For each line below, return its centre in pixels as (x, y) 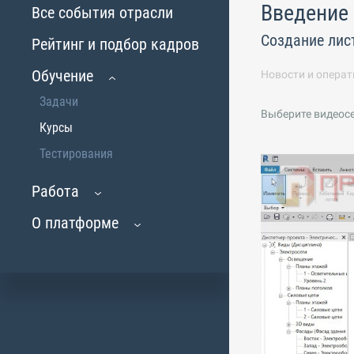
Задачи (59, 102)
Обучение (62, 76)
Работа (55, 191)
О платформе (75, 223)
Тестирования (76, 154)
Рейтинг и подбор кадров (115, 44)
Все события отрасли (102, 13)
